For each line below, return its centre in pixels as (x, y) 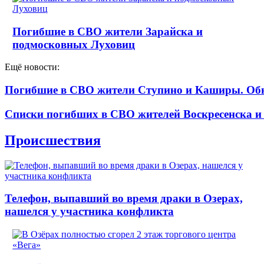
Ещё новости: (32, 67)
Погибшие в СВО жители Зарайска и (108, 31)
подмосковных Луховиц (74, 44)
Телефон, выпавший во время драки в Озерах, (124, 199)
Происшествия (53, 140)
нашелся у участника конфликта (89, 212)
